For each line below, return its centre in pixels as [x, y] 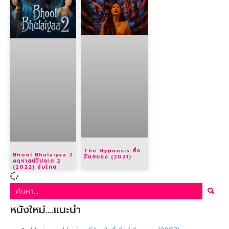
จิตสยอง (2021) [108, 157]
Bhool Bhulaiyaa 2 [43, 154]
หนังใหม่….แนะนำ [45, 209]
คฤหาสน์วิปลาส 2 [37, 161]
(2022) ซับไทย [35, 167]
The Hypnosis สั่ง [112, 151]
